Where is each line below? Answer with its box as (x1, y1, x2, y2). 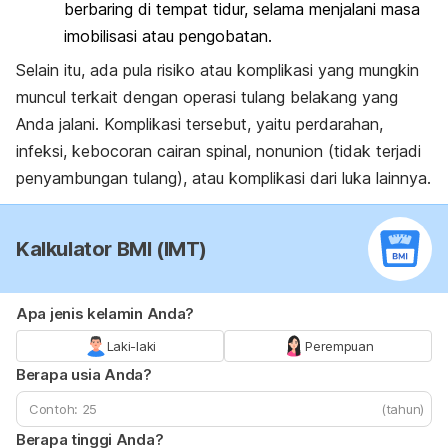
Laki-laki (106, 337, 156, 354)
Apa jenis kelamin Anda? (16, 303, 195, 323)
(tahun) (381, 400, 424, 417)
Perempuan (305, 337, 374, 354)
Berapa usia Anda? (16, 364, 152, 384)
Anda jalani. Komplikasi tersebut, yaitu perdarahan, (16, 113, 383, 134)
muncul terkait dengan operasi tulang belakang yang (16, 86, 398, 107)
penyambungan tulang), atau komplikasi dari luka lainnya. (16, 167, 431, 188)
